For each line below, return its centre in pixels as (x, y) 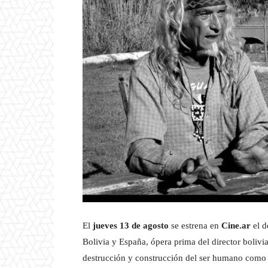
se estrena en (195, 226)
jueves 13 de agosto (131, 226)
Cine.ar (236, 226)
